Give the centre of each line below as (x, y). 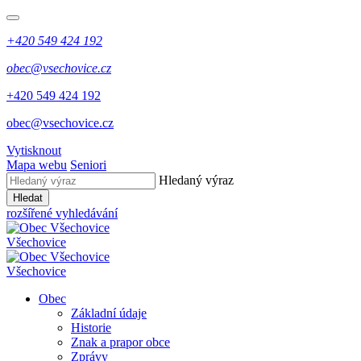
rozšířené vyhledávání (62, 213)
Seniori (88, 165)
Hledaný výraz (196, 180)
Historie (91, 328)
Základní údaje (109, 313)
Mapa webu (37, 165)
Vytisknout (34, 150)
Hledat (28, 198)
